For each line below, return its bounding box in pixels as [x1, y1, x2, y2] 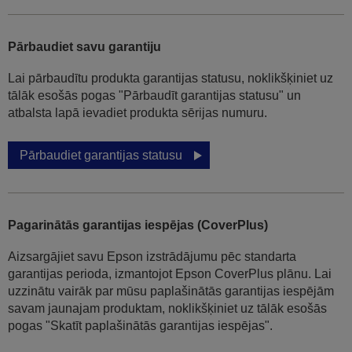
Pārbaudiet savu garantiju [8, 40, 161, 54]
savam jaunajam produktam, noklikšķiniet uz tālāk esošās [8, 302, 327, 316]
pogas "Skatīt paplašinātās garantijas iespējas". [8, 319, 273, 333]
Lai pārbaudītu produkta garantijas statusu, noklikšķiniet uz [8, 71, 333, 86]
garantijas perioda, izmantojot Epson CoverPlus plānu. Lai [8, 267, 332, 281]
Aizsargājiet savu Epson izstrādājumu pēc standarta [8, 250, 296, 264]
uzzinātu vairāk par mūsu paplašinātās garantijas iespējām [8, 284, 334, 299]
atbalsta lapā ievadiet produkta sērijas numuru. [8, 106, 267, 120]
